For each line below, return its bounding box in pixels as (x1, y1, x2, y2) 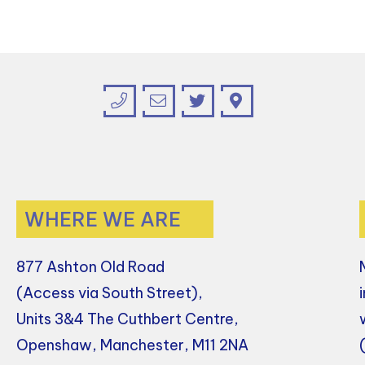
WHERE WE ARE (24, 206, 182, 231)
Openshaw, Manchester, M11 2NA (16, 335, 249, 354)
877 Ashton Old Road (16, 257, 165, 276)
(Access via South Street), (16, 283, 204, 302)
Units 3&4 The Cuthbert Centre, (16, 309, 240, 328)
